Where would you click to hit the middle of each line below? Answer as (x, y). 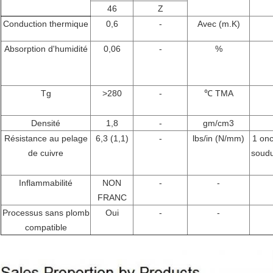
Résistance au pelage (46, 139)
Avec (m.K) (218, 24)
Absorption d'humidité (46, 49)
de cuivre (46, 153)
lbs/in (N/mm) (218, 139)
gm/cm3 (218, 123)
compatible (46, 228)
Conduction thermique (46, 24)
